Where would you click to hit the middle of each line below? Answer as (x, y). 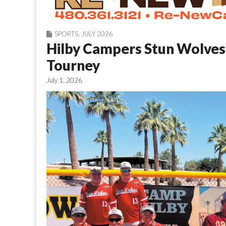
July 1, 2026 (64, 80)
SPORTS (66, 34)
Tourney (73, 65)
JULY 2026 (97, 34)
